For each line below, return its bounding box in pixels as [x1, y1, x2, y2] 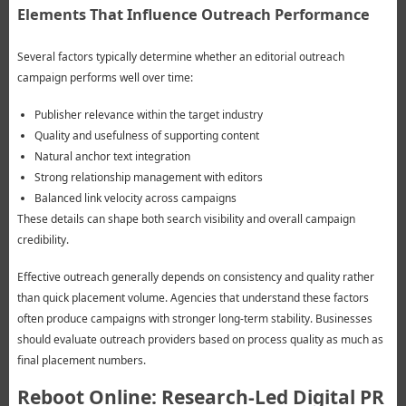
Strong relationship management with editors [34, 169, 263, 186]
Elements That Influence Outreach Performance [16, 5, 370, 25]
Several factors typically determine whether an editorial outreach [16, 49, 344, 65]
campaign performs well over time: [16, 70, 193, 86]
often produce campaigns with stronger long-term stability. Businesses [16, 311, 372, 327]
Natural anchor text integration [34, 149, 190, 165]
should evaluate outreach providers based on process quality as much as [16, 332, 383, 348]
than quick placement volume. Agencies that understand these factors [16, 290, 369, 306]
